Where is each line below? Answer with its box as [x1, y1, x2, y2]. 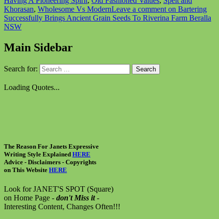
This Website [12, 166, 49, 174]
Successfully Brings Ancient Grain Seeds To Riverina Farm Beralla [4, 14, 211, 22]
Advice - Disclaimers [4, 158, 62, 166]
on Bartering [166, 5, 207, 14]
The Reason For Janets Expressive [4, 143, 99, 151]
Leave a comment [111, 5, 166, 14]
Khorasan [4, 5, 34, 14]
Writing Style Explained [4, 151, 72, 158]
